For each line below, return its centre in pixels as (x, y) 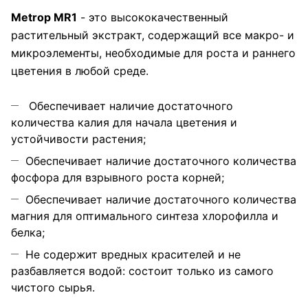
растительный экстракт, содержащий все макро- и (153, 35)
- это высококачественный (153, 18)
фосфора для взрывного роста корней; (118, 178)
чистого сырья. (53, 288)
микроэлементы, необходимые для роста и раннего (153, 53)
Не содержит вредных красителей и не (133, 255)
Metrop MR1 (44, 18)
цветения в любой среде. (80, 71)
